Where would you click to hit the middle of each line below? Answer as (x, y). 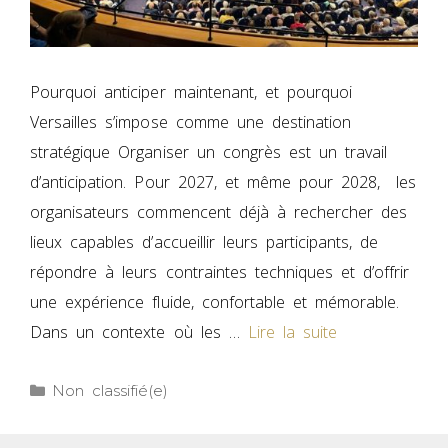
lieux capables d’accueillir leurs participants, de (204, 242)
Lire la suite (292, 332)
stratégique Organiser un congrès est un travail (209, 152)
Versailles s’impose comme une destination (191, 122)
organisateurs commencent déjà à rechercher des (219, 212)
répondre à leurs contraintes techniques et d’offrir (220, 272)
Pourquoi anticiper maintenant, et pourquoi (191, 92)
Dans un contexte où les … (139, 332)
